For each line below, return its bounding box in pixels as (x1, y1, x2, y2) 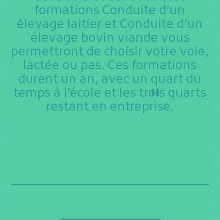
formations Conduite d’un (34, 2, 186, 19)
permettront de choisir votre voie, (11, 44, 209, 60)
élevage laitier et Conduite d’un (17, 16, 203, 33)
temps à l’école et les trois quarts (13, 85, 207, 102)
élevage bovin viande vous (30, 30, 190, 47)
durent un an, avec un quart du (18, 71, 202, 88)
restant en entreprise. (46, 99, 174, 115)
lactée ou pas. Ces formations (23, 57, 197, 74)
